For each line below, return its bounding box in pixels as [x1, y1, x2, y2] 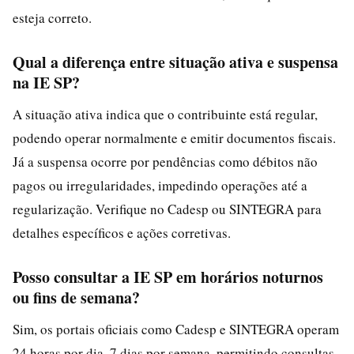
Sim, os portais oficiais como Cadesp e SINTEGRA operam [13, 320, 339, 338]
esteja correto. [13, 9, 92, 27]
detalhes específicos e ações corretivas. [13, 224, 231, 242]
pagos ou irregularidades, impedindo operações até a [13, 176, 307, 194]
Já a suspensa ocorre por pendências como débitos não [13, 153, 318, 171]
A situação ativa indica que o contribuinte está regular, [13, 105, 318, 123]
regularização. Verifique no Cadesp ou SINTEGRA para [13, 200, 322, 218]
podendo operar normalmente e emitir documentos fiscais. [13, 129, 336, 147]
